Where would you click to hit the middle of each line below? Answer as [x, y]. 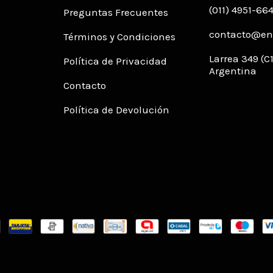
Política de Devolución [116, 110]
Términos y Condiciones [119, 37]
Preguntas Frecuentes [115, 12]
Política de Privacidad [115, 61]
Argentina [233, 71]
